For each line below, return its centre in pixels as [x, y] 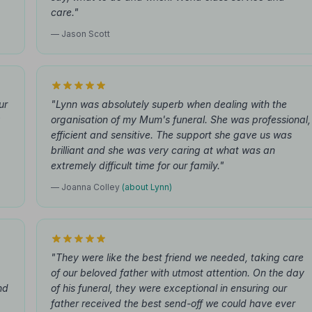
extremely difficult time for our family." [138, 165]
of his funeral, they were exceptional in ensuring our [169, 288]
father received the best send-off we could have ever [173, 303]
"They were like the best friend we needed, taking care [177, 257]
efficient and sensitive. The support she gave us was [171, 135]
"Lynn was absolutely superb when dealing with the [169, 104]
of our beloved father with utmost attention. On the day [178, 273]
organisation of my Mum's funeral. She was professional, [181, 119]
